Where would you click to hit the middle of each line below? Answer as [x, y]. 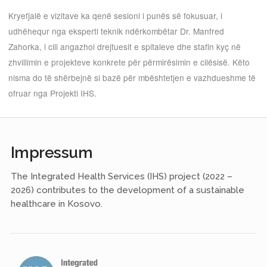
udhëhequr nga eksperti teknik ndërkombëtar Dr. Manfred [116, 31]
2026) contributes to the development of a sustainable [127, 190]
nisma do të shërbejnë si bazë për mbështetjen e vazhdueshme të [132, 78]
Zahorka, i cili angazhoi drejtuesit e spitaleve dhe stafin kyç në [125, 47]
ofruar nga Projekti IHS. [52, 93]
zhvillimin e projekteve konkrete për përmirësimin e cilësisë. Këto [129, 62]
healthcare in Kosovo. [56, 204]
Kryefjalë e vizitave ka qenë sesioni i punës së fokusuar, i [115, 16]
